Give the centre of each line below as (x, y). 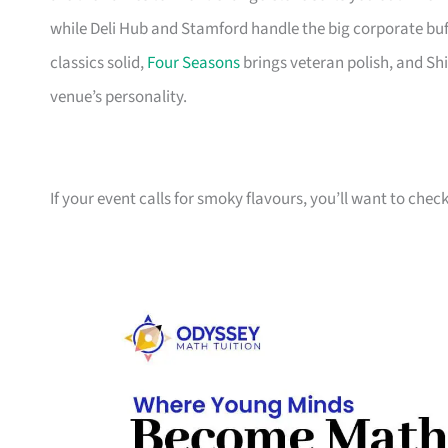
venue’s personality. (118, 97)
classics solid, (98, 63)
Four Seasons (193, 63)
